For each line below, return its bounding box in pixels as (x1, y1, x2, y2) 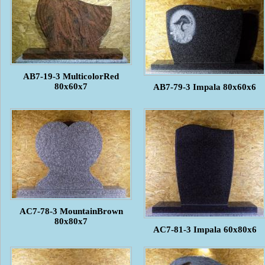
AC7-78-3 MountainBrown (19, 206, 123, 216)
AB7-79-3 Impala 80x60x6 (153, 82, 256, 92)
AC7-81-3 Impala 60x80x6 (153, 224, 257, 234)
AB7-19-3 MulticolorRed (23, 71, 119, 81)
